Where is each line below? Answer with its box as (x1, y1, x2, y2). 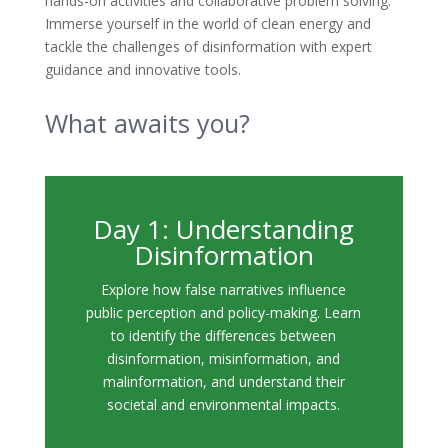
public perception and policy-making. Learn (86, 303, 362, 323)
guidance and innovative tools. (44, 60, 241, 80)
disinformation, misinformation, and (107, 349, 341, 369)
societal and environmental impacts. (107, 395, 341, 415)
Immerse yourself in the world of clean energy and (44, 14, 371, 34)
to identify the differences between (111, 326, 337, 346)
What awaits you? (44, 106, 250, 141)
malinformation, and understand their (102, 372, 345, 392)
